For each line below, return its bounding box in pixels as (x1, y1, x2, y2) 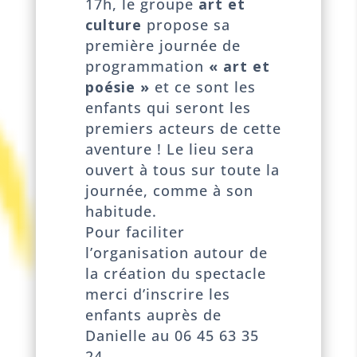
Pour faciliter (84, 222, 185, 241)
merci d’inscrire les (84, 284, 230, 304)
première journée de (84, 35, 241, 55)
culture (84, 14, 142, 34)
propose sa (141, 14, 230, 34)
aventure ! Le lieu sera (84, 139, 254, 159)
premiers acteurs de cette (84, 118, 281, 138)
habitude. (84, 201, 157, 221)
